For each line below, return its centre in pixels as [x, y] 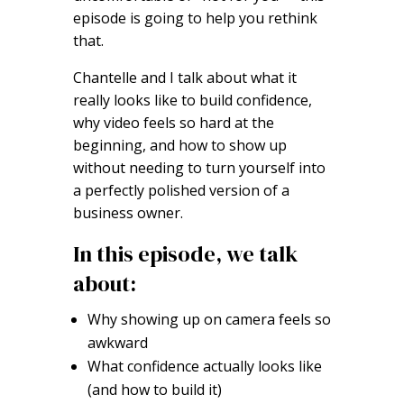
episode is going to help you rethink [195, 18]
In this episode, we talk [185, 254]
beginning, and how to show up [179, 146]
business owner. [128, 213]
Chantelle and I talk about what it [184, 78]
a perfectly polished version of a [181, 191]
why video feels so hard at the [173, 123]
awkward [117, 343]
